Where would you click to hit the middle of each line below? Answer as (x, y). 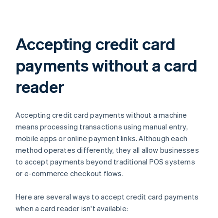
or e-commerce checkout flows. (70, 173)
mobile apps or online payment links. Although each (102, 138)
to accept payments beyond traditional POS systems (105, 162)
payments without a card (107, 65)
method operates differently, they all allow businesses (107, 150)
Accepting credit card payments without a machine (101, 115)
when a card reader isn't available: (72, 209)
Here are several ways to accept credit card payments (107, 197)
